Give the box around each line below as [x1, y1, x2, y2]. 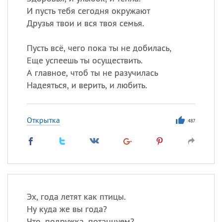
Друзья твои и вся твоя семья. [26, 17, 144, 29]
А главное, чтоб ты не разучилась [26, 67, 158, 78]
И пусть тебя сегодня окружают [26, 5, 150, 16]
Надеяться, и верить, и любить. [26, 79, 147, 91]
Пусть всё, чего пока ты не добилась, [26, 42, 171, 54]
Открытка [26, 115, 60, 125]
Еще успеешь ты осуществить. [26, 55, 143, 66]
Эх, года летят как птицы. [26, 191, 126, 202]
